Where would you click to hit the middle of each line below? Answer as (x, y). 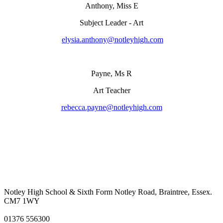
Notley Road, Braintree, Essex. (162, 192)
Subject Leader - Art (111, 22)
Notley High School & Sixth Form (58, 192)
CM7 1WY (22, 201)
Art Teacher (111, 90)
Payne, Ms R (111, 73)
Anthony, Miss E (111, 5)
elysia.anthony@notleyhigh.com (112, 39)
